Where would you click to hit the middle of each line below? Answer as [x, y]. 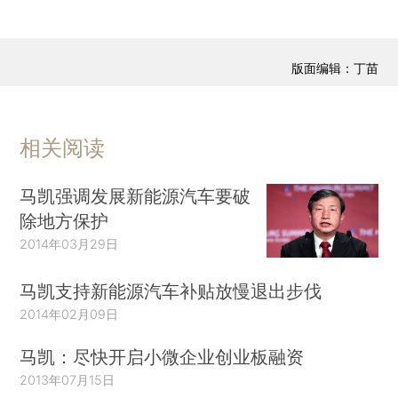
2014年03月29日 [69, 243]
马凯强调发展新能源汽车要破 [135, 195]
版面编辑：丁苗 [334, 68]
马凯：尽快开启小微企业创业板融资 [162, 356]
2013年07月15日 [68, 379]
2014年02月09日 [69, 314]
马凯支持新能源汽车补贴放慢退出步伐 [171, 291]
